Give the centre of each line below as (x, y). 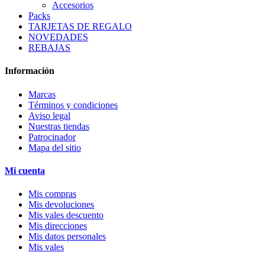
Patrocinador (52, 137)
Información (30, 71)
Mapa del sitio (55, 147)
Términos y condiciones (73, 105)
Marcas (42, 94)
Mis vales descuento (66, 215)
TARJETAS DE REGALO (80, 27)
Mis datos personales (67, 237)
